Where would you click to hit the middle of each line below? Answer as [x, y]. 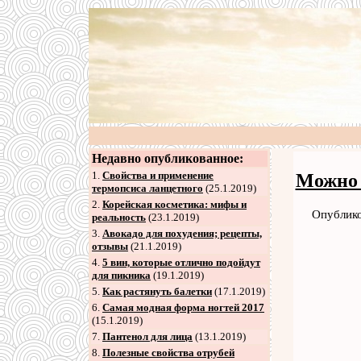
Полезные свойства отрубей [168, 353]
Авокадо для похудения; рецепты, [182, 233]
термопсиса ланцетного [147, 188]
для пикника [121, 275]
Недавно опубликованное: [168, 158]
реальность [119, 217]
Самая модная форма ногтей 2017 [183, 307]
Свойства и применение [158, 175]
